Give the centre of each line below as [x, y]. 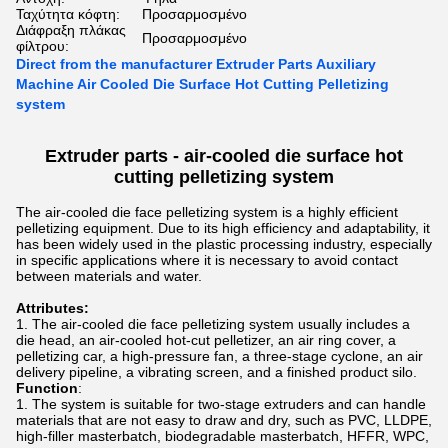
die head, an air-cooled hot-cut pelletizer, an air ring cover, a [206, 340]
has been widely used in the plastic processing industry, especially [224, 244]
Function [47, 388]
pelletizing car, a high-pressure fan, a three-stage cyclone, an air [219, 356]
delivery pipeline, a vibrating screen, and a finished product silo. [216, 372]
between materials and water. [109, 276]
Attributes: [52, 308]
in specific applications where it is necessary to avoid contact [207, 260]
